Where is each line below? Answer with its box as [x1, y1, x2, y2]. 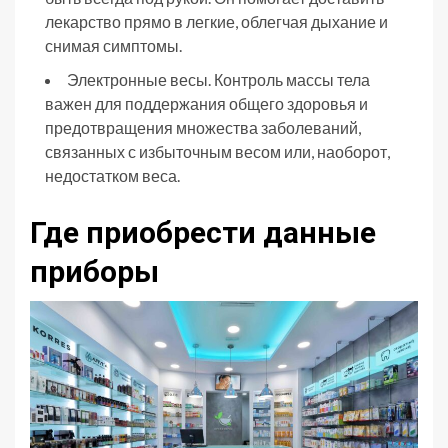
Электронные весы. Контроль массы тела [67, 69, 370, 89]
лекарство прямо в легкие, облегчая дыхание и [45, 11, 388, 31]
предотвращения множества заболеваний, [45, 117, 361, 137]
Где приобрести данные [30, 214, 376, 250]
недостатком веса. [45, 165, 180, 185]
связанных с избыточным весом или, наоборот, [45, 141, 390, 161]
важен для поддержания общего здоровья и [45, 93, 368, 113]
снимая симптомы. [45, 35, 182, 55]
